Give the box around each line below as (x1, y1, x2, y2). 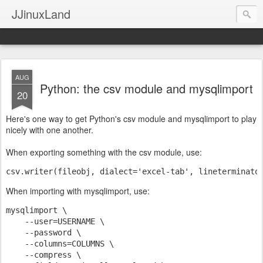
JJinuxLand (12, 5, 70, 22)
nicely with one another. (6, 124, 93, 136)
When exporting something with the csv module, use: (6, 146, 202, 158)
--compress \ (6, 250, 81, 259)
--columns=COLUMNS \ (6, 239, 114, 248)
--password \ (6, 228, 81, 237)
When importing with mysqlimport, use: (6, 185, 150, 197)
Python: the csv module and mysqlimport (39, 80, 253, 97)
